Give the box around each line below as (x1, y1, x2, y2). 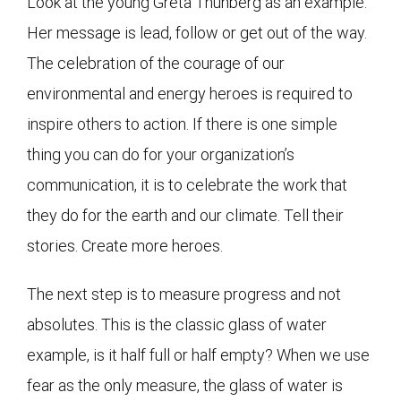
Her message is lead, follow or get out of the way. (27, 22, 367, 42)
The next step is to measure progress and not (27, 284, 341, 303)
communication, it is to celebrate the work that (27, 175, 347, 194)
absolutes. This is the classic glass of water (27, 314, 327, 334)
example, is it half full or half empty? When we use (27, 345, 370, 364)
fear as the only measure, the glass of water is (27, 375, 343, 395)
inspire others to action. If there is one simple (27, 114, 337, 133)
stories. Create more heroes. (27, 235, 223, 255)
